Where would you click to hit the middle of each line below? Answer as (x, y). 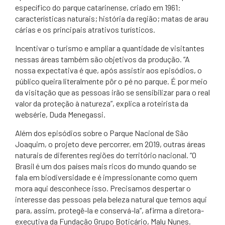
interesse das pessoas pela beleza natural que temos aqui (111, 199)
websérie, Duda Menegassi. (60, 114)
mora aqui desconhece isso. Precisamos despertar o (103, 188)
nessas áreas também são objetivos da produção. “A (102, 59)
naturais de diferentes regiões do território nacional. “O (106, 155)
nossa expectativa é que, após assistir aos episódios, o (108, 70)
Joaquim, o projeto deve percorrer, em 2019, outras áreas (110, 144)
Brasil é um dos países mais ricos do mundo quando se (106, 166)
